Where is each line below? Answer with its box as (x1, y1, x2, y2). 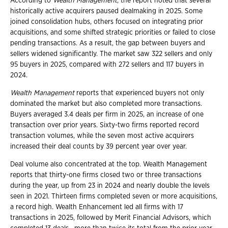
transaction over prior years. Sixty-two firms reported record (10, 121, 199, 129)
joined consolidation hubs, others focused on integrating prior (10, 18, 203, 25)
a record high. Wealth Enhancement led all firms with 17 (10, 203, 183, 211)
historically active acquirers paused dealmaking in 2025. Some (10, 7, 203, 15)
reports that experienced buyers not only (74, 89, 204, 97)
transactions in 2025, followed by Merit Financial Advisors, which (10, 214, 211, 221)
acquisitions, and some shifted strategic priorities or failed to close (10, 28, 215, 36)
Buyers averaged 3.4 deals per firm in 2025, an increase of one (10, 110, 204, 118)
